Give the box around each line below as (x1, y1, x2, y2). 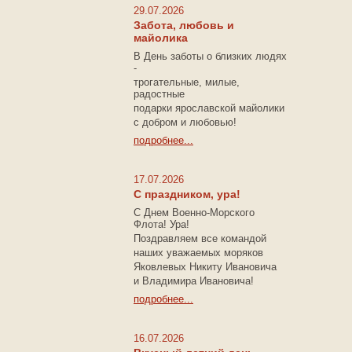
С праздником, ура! (134, 188, 240, 200)
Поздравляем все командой (134, 233, 266, 244)
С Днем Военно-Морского (134, 207, 255, 218)
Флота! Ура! (134, 218, 189, 230)
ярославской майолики (172, 102, 284, 114)
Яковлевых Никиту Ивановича (134, 261, 277, 273)
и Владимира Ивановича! (134, 275, 254, 287)
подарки (134, 102, 172, 114)
